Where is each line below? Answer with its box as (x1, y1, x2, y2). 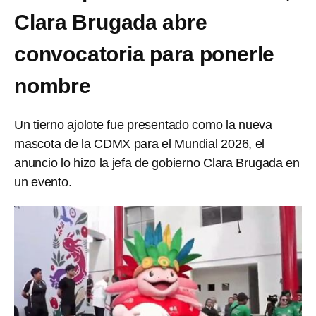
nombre (14, 74, 91, 97)
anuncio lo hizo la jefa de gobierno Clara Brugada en (14, 156, 300, 170)
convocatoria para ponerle (14, 42, 275, 66)
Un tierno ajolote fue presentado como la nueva (14, 118, 272, 132)
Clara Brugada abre (14, 11, 207, 34)
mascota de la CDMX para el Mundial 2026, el (14, 137, 265, 151)
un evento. (14, 175, 72, 189)
